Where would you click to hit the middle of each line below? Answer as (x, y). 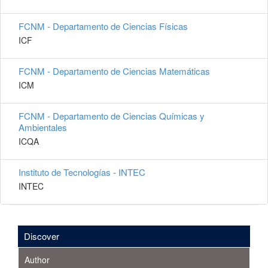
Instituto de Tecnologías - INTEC (82, 172)
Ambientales (43, 127)
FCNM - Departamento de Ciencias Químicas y (112, 116)
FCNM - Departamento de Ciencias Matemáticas (114, 71)
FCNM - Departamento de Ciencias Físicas (103, 26)
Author (37, 260)
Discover (42, 236)
